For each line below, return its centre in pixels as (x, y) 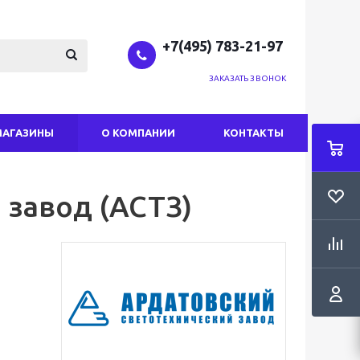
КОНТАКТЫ (254, 133)
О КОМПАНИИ (138, 133)
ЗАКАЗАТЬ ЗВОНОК (247, 78)
